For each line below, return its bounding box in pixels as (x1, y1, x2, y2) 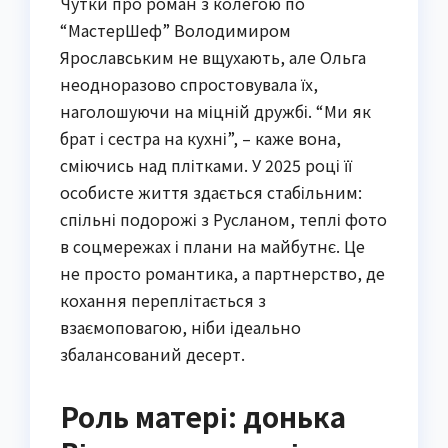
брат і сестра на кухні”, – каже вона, (60, 125, 341, 150)
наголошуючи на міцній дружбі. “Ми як (60, 98, 371, 123)
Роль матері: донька (60, 395, 346, 436)
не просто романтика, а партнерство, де (60, 260, 385, 285)
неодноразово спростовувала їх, (60, 71, 318, 96)
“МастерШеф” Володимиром (60, 17, 291, 42)
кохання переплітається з (60, 287, 266, 312)
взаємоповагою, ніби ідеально (60, 314, 301, 339)
